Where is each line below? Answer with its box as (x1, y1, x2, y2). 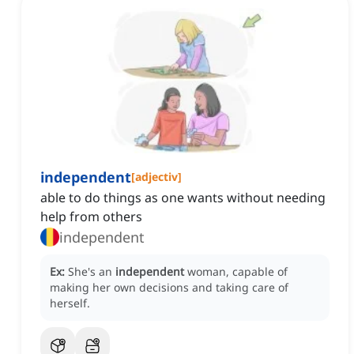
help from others (40, 208, 142, 226)
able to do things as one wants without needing (40, 189, 326, 207)
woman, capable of (187, 264, 288, 280)
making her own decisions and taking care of (50, 280, 288, 296)
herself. (50, 296, 90, 311)
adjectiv (135, 169, 178, 185)
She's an (68, 264, 115, 280)
